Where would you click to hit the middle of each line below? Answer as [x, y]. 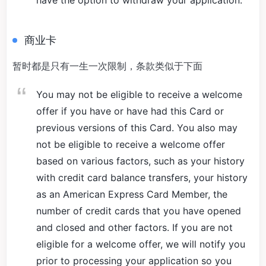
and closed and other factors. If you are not [134, 227]
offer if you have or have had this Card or [130, 111]
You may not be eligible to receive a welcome [139, 94]
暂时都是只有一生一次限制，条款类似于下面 [108, 66]
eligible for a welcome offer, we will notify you [141, 244]
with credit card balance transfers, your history [142, 178]
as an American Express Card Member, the [132, 194]
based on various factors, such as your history [140, 161]
